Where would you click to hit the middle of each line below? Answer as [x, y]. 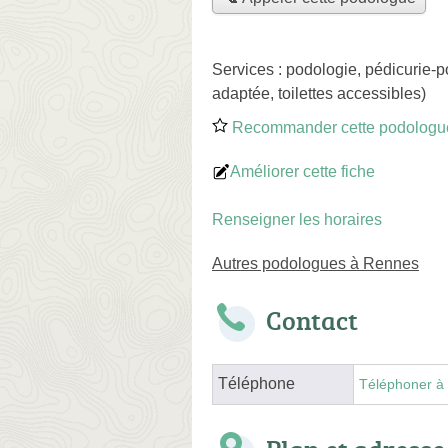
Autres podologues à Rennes [315, 263]
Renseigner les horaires [297, 219]
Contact [312, 319]
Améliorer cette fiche [302, 171]
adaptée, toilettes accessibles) [319, 93]
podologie [321, 69]
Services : [249, 69]
